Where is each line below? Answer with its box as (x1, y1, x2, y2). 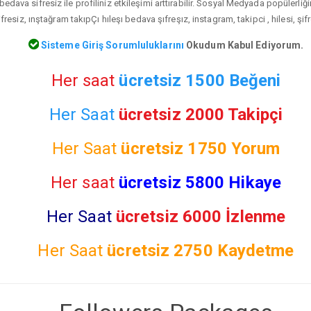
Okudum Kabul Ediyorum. (183, 39, 304, 51)
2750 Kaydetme (174, 240, 294, 260)
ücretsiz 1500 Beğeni (119, 70, 281, 90)
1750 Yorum (187, 138, 280, 158)
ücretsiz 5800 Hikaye (118, 172, 281, 192)
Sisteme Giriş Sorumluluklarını (38, 39, 184, 51)
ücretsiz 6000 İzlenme (115, 206, 286, 226)
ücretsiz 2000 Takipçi (118, 104, 283, 124)
